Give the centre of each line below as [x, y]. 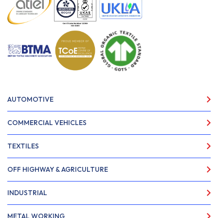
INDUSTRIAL [27, 193]
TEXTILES [23, 146]
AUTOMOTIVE [30, 100]
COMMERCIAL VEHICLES [47, 123]
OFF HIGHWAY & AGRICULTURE [58, 170]
